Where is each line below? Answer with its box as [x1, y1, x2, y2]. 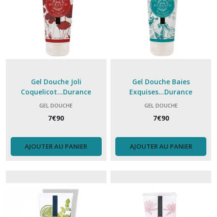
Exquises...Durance [129, 87, 193, 96]
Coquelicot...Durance [21, 87, 92, 96]
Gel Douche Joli [31, 77, 81, 86]
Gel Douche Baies [132, 77, 190, 86]
